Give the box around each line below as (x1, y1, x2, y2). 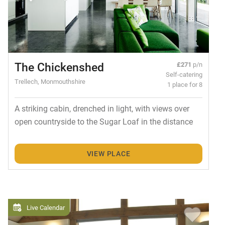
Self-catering (166, 69, 203, 78)
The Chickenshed (14, 59, 104, 74)
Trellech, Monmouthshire (14, 76, 85, 85)
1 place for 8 (167, 79, 203, 88)
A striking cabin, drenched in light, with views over (14, 102, 189, 114)
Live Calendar (27, 203, 65, 212)
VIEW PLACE (86, 149, 131, 159)
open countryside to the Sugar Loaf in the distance (14, 116, 193, 127)
